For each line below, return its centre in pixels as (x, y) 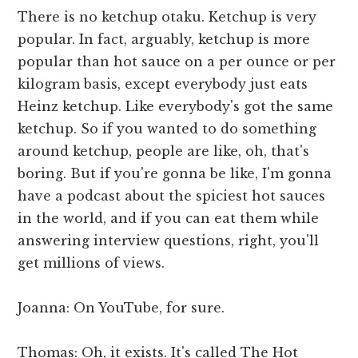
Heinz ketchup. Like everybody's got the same (176, 106)
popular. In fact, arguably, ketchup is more (164, 39)
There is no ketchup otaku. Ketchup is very (167, 16)
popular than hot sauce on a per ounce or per (177, 61)
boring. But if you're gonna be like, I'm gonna (175, 173)
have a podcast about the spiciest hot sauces (172, 195)
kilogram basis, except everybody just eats (163, 84)
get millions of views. (91, 263)
